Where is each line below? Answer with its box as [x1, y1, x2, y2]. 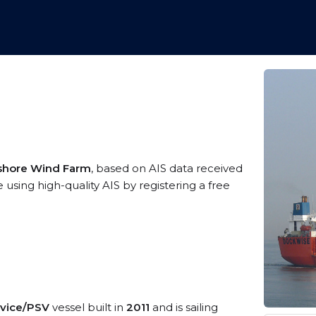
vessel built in [49, 300, 126, 314]
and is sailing [150, 300, 218, 314]
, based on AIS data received [91, 162, 243, 175]
